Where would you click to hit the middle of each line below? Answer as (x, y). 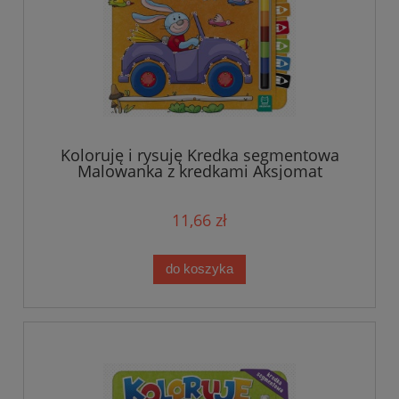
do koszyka (199, 269)
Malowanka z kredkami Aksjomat (199, 171)
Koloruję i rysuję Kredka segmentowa (199, 155)
